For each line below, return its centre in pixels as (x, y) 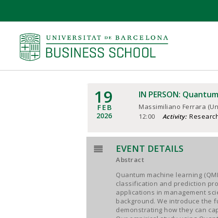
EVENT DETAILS (150, 148)
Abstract (130, 160)
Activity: (174, 117)
